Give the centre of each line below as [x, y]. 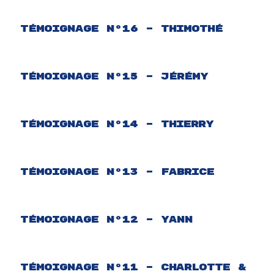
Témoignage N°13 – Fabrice [117, 172]
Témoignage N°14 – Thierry [117, 124]
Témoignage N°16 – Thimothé [121, 29]
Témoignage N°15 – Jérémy [114, 76]
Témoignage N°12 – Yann [106, 220]
